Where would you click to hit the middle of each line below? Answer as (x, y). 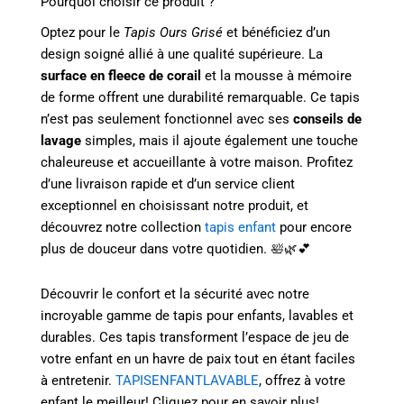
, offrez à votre (302, 380)
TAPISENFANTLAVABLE (187, 380)
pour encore (314, 228)
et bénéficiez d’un (276, 33)
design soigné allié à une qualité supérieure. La (182, 55)
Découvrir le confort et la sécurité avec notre (175, 294)
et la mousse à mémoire (276, 76)
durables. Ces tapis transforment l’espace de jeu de (195, 337)
